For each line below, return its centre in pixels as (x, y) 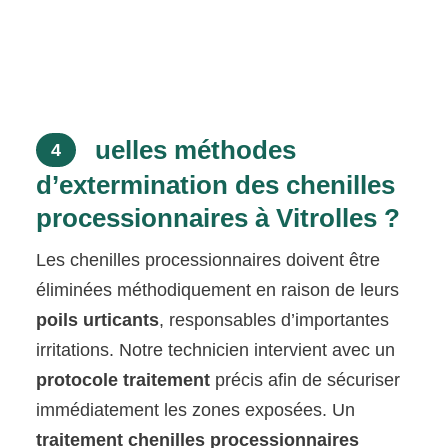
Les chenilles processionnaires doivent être (208, 260)
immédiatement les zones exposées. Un (196, 410)
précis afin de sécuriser (305, 380)
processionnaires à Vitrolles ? (218, 218)
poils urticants (98, 320)
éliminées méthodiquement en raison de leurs (218, 290)
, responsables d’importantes (274, 320)
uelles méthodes (192, 150)
